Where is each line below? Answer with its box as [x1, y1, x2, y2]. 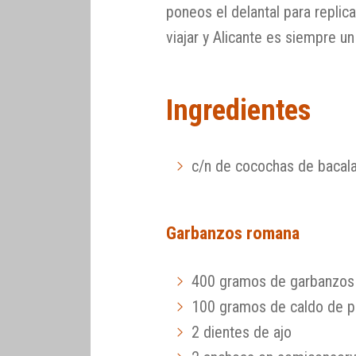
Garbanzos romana [166, 222, 300, 243]
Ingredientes [166, 93, 311, 128]
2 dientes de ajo [192, 322, 292, 342]
